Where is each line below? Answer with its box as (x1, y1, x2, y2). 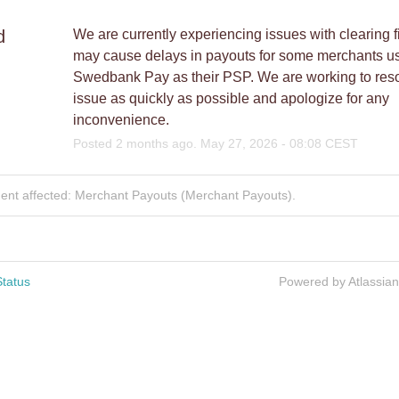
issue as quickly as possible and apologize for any (72, 90, 389, 106)
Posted (72, 135, 116, 151)
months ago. (122, 135, 200, 151)
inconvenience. (72, 111, 169, 127)
